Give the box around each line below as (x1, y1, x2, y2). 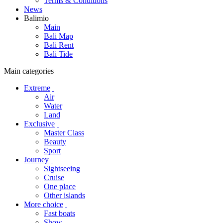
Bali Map (44, 32, 73, 41)
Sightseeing (44, 164, 80, 173)
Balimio (24, 14, 49, 23)
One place (44, 182, 76, 191)
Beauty (44, 137, 66, 146)
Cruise (44, 173, 64, 182)
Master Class (44, 128, 84, 137)
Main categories (4, 67, 54, 76)
